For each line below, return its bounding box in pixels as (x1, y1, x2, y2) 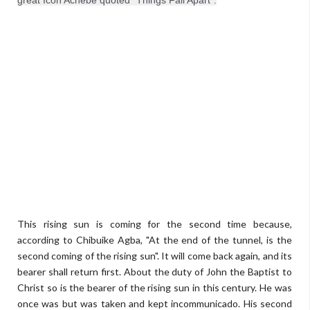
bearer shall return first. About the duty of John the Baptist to (17, 266, 292, 277)
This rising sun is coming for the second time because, (17, 218, 292, 230)
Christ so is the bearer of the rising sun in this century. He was (17, 282, 292, 293)
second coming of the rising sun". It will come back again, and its (17, 250, 292, 262)
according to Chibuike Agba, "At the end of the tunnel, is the (17, 234, 292, 246)
